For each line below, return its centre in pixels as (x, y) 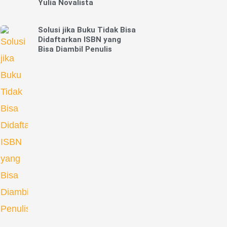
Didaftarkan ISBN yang (79, 40)
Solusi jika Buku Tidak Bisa (87, 30)
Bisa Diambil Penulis (75, 49)
